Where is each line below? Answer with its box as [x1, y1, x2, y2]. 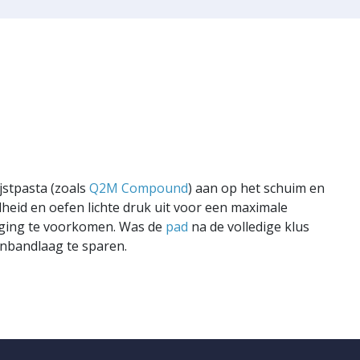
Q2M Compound [89, 179, 188, 197]
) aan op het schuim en [188, 179, 325, 197]
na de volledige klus [188, 218, 309, 235]
